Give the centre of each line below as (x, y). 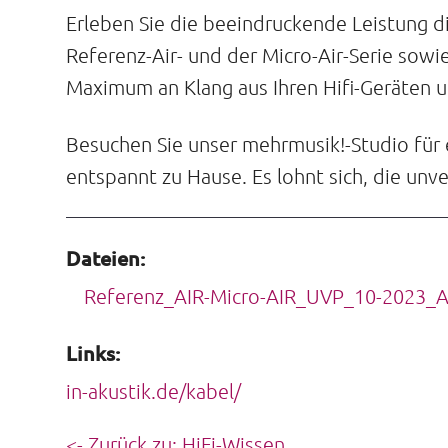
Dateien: (105, 258)
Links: (92, 353)
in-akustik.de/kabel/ (153, 391)
